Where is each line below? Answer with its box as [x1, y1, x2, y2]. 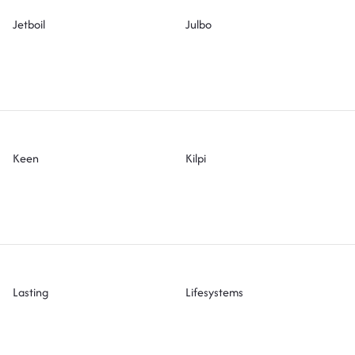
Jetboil [13, 15, 46, 32]
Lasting [13, 283, 49, 300]
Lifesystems [185, 283, 243, 300]
